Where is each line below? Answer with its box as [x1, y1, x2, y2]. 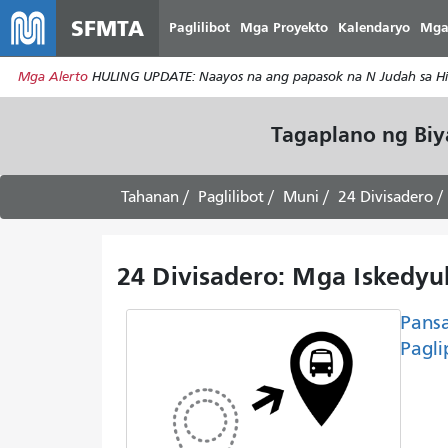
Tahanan [121, 187, 179, 206]
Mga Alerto [18, 68, 88, 86]
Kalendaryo [338, 19, 410, 36]
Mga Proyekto [240, 19, 328, 36]
